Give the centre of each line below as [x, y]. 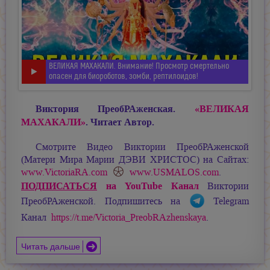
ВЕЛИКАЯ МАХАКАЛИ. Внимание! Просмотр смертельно [139, 66]
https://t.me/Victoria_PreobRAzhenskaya [129, 218]
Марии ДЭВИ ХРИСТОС [141, 159]
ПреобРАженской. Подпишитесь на [105, 202]
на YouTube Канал [148, 186]
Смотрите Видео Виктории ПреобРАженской [142, 147]
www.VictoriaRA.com [64, 172]
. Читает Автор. [120, 122]
